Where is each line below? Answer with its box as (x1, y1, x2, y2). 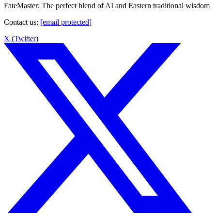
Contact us (4, 17, 36, 26)
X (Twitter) (4, 34, 38, 43)
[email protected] (40, 17, 92, 26)
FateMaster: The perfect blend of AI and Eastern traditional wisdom (4, 1, 210, 10)
